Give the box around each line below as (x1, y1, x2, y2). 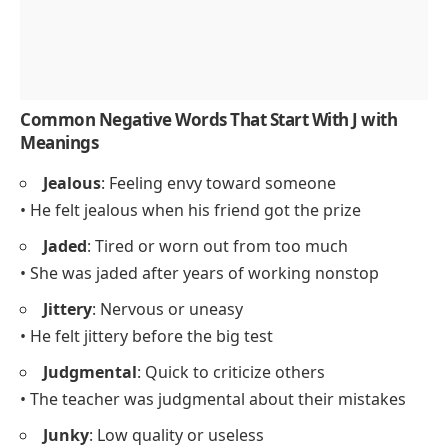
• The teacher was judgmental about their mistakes (20, 388, 406, 411)
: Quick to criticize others (137, 361, 325, 384)
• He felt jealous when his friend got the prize (20, 199, 361, 222)
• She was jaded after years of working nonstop (20, 262, 379, 285)
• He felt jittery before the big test (20, 325, 273, 348)
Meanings (20, 130, 98, 154)
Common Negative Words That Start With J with (20, 107, 397, 131)
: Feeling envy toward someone (101, 172, 336, 195)
